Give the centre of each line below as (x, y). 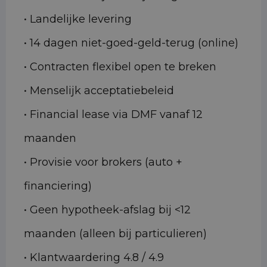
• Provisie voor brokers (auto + (103, 162)
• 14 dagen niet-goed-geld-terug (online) (131, 43)
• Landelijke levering (78, 19)
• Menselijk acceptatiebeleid (99, 91)
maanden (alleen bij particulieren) (115, 234)
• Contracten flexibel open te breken (120, 67)
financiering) (58, 186)
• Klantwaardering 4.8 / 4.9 (94, 258)
